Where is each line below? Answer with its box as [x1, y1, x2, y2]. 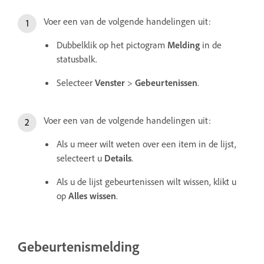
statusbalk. [57, 53, 97, 65]
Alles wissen [68, 190, 116, 202]
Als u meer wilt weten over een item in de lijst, [57, 138, 236, 150]
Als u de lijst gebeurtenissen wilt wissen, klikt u [57, 176, 236, 187]
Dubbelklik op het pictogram [57, 39, 167, 51]
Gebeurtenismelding [18, 237, 139, 255]
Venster [95, 77, 125, 88]
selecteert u [57, 152, 104, 164]
